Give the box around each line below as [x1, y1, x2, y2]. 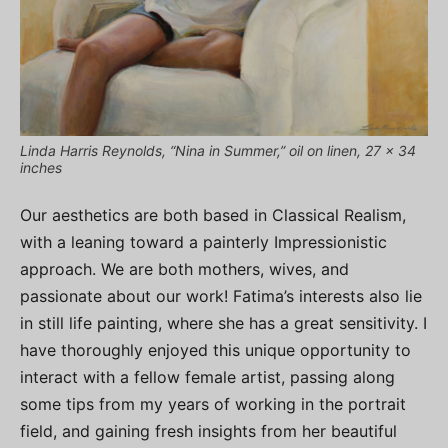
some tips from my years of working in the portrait [20, 394, 406, 415]
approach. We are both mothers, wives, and [20, 259, 349, 280]
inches [20, 159, 62, 177]
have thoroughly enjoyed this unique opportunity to [20, 340, 411, 361]
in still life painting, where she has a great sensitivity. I [20, 313, 427, 334]
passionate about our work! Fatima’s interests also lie [20, 286, 422, 307]
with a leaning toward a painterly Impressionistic [20, 232, 387, 253]
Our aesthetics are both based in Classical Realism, [20, 205, 406, 226]
